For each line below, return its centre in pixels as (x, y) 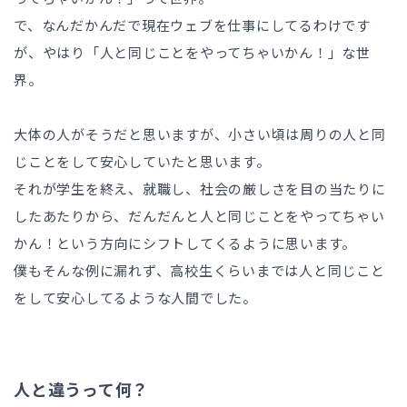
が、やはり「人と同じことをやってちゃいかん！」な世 (192, 53)
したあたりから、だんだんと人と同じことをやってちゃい (199, 217)
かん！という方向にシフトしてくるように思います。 (185, 244)
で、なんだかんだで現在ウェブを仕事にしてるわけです (192, 26)
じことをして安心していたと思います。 (142, 162)
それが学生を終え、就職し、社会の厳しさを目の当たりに (200, 189)
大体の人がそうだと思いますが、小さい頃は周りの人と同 (200, 135)
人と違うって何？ (81, 390)
